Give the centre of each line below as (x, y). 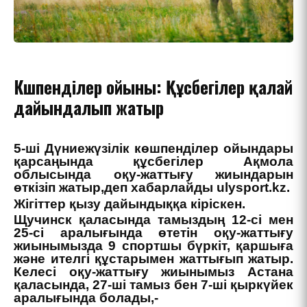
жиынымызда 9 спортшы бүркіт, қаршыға (153, 246)
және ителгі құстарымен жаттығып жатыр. (153, 259)
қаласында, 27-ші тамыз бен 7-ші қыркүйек (153, 285)
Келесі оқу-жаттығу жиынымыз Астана (153, 272)
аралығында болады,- (86, 298)
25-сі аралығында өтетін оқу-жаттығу (153, 233)
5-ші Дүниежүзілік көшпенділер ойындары (153, 149)
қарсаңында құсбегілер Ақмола (153, 162)
